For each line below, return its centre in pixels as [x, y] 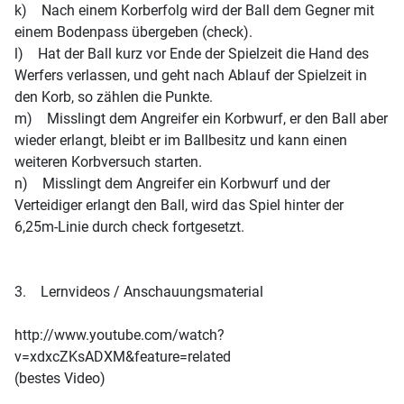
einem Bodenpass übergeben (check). [133, 32]
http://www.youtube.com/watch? [119, 335]
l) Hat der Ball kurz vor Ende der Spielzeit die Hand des [192, 54]
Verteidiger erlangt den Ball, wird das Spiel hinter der [179, 205]
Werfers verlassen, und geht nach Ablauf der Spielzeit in [191, 75]
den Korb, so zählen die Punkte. [114, 97]
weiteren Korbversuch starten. [108, 162]
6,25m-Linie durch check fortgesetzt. [129, 227]
